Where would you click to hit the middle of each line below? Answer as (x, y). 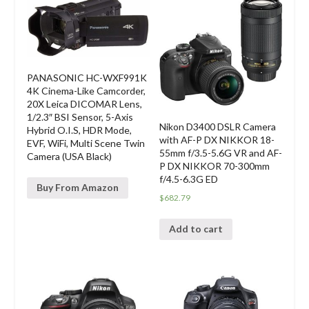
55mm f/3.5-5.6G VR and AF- (221, 152)
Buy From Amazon (77, 188)
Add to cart (196, 229)
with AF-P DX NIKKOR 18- (217, 139)
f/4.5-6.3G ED (189, 179)
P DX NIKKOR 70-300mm (215, 166)
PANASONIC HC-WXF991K (87, 77)
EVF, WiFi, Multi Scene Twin (86, 143)
